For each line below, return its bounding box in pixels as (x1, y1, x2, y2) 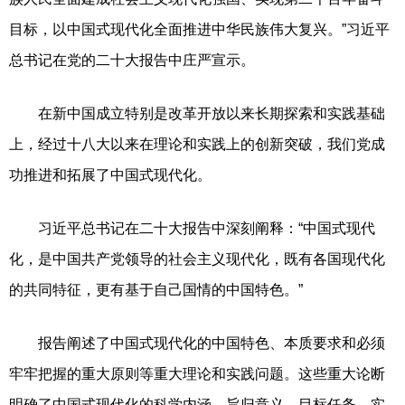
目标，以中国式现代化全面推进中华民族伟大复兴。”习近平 (9, 21, 390, 37)
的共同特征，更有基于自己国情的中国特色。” (9, 281, 303, 297)
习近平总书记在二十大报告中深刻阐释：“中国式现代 (9, 220, 375, 236)
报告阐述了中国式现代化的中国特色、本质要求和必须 (9, 334, 385, 351)
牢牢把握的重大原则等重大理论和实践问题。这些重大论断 (9, 365, 385, 381)
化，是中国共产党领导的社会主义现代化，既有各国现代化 (9, 250, 385, 267)
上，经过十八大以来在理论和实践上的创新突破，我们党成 (9, 136, 385, 152)
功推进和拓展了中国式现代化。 (9, 166, 212, 183)
